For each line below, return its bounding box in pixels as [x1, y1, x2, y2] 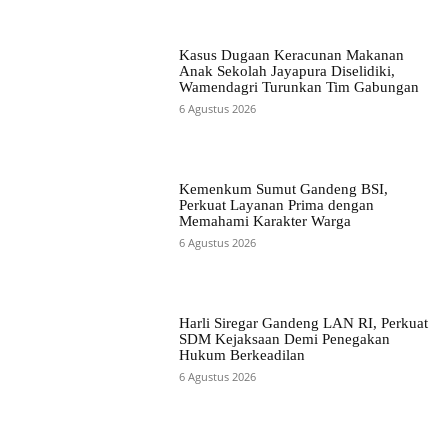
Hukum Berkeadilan [178, 347, 305, 364]
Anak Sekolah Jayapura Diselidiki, [178, 62, 395, 79]
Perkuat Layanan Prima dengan [178, 197, 374, 214]
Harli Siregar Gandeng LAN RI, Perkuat [178, 315, 428, 332]
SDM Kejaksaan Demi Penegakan [178, 331, 390, 348]
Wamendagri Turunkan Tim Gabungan [178, 78, 419, 95]
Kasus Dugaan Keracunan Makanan [178, 46, 404, 63]
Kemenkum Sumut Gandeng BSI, [178, 181, 388, 198]
